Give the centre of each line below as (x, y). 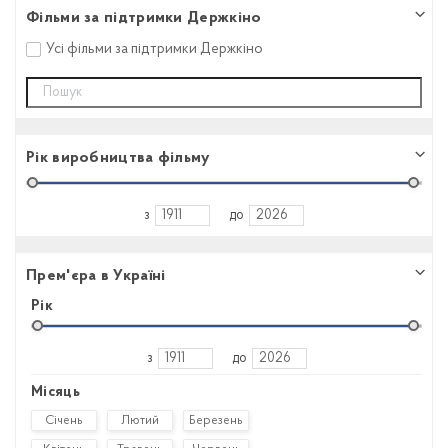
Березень (216, 420)
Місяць (55, 392)
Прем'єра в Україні (96, 275)
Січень (64, 420)
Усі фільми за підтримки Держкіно (154, 49)
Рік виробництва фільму (118, 157)
